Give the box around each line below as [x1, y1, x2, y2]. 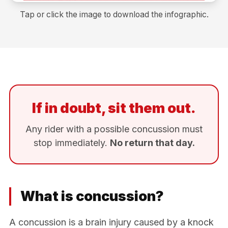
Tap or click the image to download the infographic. [19, 9, 209, 19]
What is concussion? [20, 187, 164, 205]
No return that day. [109, 137, 195, 148]
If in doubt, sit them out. [32, 99, 196, 117]
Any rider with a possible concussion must [25, 123, 203, 134]
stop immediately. [33, 137, 110, 148]
